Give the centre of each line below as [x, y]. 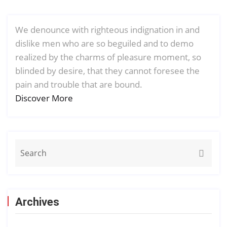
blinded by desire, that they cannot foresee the [107, 70]
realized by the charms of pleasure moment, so [108, 57]
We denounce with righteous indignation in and [107, 29]
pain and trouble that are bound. [79, 84]
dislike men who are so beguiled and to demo [104, 43]
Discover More [44, 98]
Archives [37, 202]
